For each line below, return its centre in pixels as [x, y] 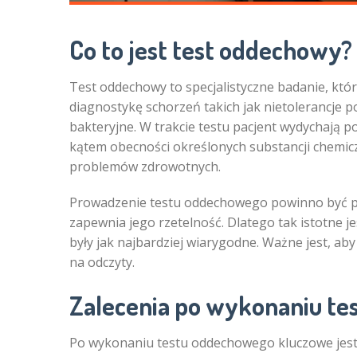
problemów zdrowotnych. [145, 167]
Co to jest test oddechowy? [211, 50]
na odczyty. [102, 262]
